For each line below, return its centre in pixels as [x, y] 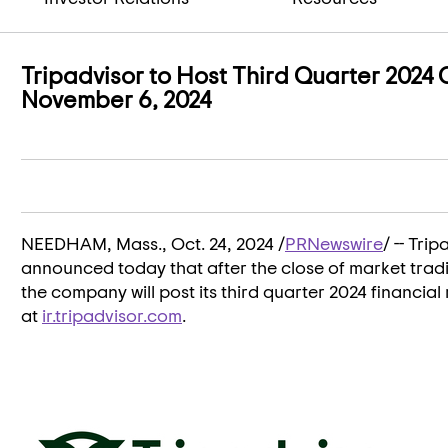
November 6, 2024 [116, 99]
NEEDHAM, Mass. [91, 243]
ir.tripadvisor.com [112, 315]
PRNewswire [334, 243]
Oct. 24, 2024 [222, 243]
